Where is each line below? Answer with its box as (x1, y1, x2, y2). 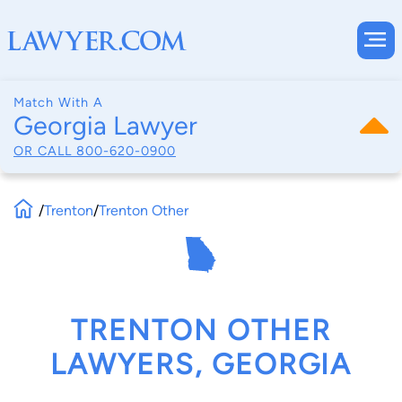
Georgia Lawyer (13, 110, 197, 141)
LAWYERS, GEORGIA (50, 347, 352, 382)
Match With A (13, 94, 103, 110)
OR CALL (13, 142, 76, 159)
